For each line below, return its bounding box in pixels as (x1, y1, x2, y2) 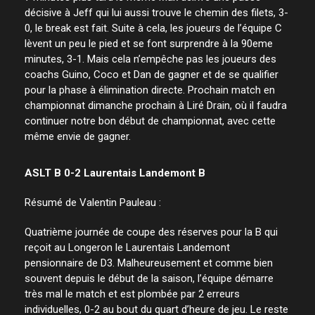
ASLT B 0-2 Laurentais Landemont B (25, 166, 205, 179)
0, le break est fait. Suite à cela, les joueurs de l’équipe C (25, 21, 282, 34)
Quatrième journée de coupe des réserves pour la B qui (25, 225, 278, 238)
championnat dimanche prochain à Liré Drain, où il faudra (25, 98, 287, 112)
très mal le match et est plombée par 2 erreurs (25, 287, 240, 300)
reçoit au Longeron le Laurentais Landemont (25, 240, 230, 254)
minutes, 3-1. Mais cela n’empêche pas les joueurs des (25, 52, 276, 65)
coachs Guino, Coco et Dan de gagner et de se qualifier (25, 67, 278, 81)
